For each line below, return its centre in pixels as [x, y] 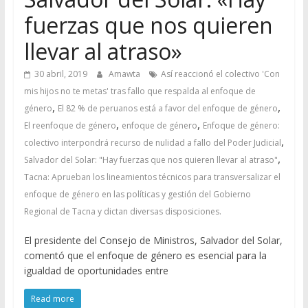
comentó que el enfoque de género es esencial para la [145, 255]
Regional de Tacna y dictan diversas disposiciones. [122, 211]
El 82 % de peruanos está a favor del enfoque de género [167, 108]
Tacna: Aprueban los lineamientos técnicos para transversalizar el [152, 177]
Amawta [125, 74]
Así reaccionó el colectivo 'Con [220, 74]
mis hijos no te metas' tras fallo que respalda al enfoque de [140, 91]
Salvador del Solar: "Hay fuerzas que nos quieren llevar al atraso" [151, 160]
